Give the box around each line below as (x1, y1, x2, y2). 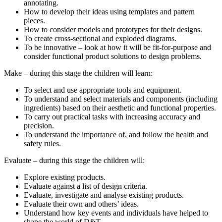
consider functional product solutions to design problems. (24, 52, 204, 61)
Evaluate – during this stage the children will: (4, 156, 147, 165)
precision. (24, 121, 56, 130)
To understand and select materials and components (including (24, 95, 218, 104)
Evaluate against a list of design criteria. (24, 182, 149, 191)
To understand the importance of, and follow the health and (24, 130, 208, 139)
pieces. (24, 16, 47, 25)
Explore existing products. (24, 173, 108, 182)
